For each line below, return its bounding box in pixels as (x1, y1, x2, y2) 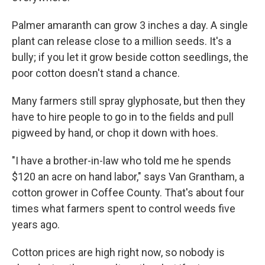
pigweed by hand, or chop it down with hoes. (12, 127, 218, 139)
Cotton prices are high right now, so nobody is (12, 246, 225, 258)
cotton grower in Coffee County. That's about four (12, 186, 244, 199)
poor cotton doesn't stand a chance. (12, 67, 180, 79)
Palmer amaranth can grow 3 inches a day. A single (12, 19, 248, 31)
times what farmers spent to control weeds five (12, 202, 235, 215)
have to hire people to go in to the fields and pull (12, 111, 234, 123)
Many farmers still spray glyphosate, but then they (12, 95, 245, 107)
